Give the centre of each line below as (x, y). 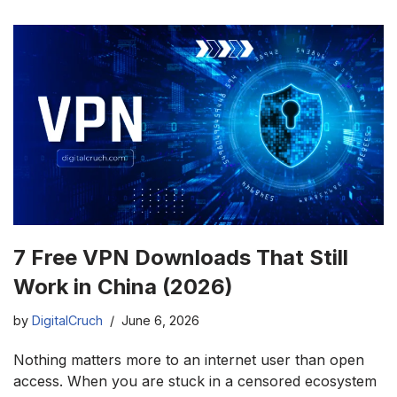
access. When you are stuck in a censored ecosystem (195, 381)
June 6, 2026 (160, 320)
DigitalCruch (67, 320)
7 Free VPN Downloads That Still (181, 257)
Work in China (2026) (123, 287)
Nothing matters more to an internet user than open (189, 360)
